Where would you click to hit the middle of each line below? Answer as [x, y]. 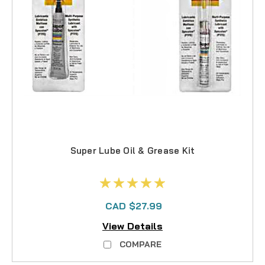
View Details [132, 226]
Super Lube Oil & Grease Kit [132, 150]
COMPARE [140, 245]
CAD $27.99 [134, 206]
